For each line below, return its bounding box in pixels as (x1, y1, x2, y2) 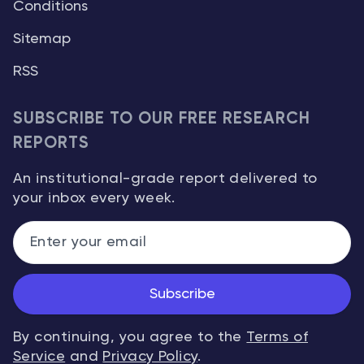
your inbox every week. (13, 190, 175, 206)
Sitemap (13, 31, 71, 46)
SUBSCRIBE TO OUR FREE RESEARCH (13, 110, 311, 128)
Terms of (246, 329, 309, 344)
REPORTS (13, 134, 90, 152)
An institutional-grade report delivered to (13, 171, 318, 186)
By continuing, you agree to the (13, 329, 247, 344)
